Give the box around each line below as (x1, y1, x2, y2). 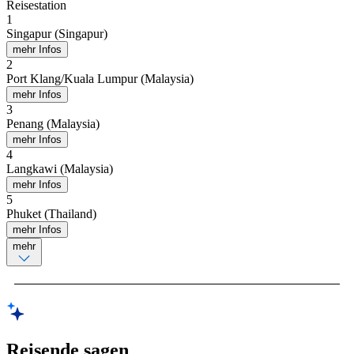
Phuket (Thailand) (6, 206, 96, 220)
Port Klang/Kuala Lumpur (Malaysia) (6, 71, 194, 85)
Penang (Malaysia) (6, 116, 100, 130)
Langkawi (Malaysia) (6, 161, 113, 175)
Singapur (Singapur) (6, 26, 107, 40)
